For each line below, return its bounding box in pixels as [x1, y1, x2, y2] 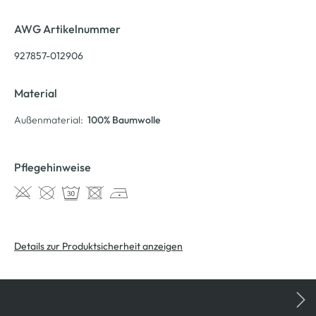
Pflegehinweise [14, 159, 91, 174]
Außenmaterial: [14, 113, 83, 126]
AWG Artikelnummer [14, 21, 121, 36]
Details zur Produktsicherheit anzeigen [14, 239, 183, 253]
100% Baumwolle [87, 113, 160, 126]
